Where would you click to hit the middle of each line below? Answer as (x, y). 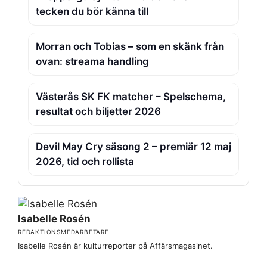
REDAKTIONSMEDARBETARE (63, 232)
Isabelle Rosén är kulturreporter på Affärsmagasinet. (115, 246)
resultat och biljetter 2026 (98, 112)
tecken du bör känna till (92, 12)
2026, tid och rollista (85, 162)
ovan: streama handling (92, 62)
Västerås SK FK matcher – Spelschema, (131, 97)
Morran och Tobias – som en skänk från (130, 47)
